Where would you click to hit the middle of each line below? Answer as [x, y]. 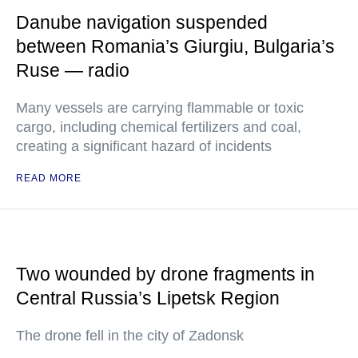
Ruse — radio [73, 70]
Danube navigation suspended [142, 22]
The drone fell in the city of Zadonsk [130, 336]
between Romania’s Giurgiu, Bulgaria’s [175, 46]
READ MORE [49, 178]
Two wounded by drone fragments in [165, 274]
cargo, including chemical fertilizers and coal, [159, 127]
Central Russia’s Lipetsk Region [148, 298]
